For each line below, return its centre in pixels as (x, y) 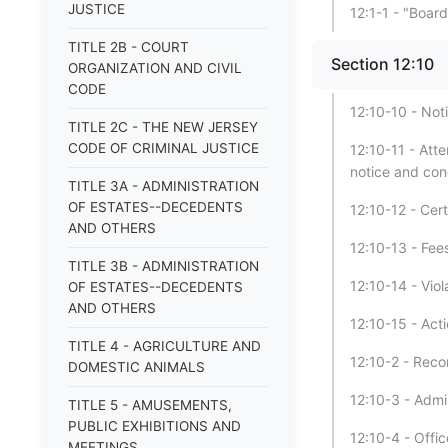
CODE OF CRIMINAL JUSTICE (163, 148)
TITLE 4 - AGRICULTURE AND (164, 346)
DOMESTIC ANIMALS (136, 367)
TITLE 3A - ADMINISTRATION (163, 186)
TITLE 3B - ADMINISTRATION (163, 266)
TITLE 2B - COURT (128, 47)
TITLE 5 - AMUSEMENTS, (150, 405)
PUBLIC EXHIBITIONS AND (154, 426)
